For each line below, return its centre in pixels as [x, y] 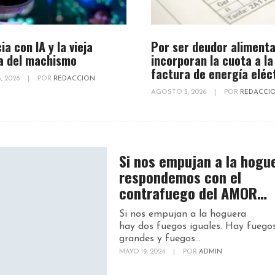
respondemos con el [180, 177]
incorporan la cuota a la [212, 60]
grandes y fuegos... [160, 239]
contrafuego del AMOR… [193, 193]
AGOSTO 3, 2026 [179, 93]
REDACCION [75, 79]
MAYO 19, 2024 [143, 252]
